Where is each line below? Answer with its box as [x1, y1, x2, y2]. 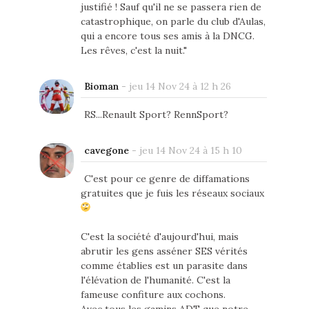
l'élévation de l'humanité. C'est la [80, 274, 230, 287]
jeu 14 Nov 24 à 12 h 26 [128, 80, 231, 93]
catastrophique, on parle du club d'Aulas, [80, 15, 266, 28]
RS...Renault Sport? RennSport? [83, 108, 228, 121]
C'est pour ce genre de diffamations [83, 172, 250, 186]
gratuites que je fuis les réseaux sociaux [80, 187, 264, 200]
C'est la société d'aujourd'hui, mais [80, 230, 239, 243]
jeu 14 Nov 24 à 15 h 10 [139, 144, 242, 157]
